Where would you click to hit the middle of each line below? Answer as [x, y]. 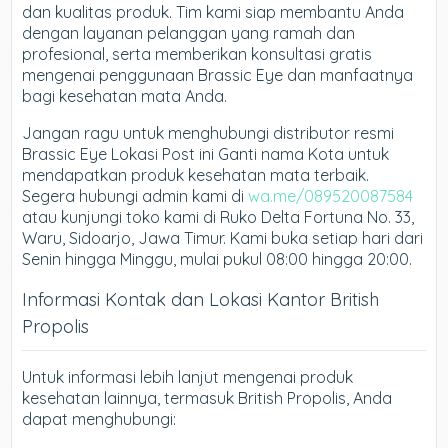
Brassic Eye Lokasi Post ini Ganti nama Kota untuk [206, 153]
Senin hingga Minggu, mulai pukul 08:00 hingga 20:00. [217, 258]
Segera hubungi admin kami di [135, 195]
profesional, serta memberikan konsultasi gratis [197, 53]
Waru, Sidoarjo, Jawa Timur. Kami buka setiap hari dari [223, 237]
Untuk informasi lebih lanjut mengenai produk [188, 376]
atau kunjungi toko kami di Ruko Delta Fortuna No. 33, [218, 216]
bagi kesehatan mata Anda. [125, 95]
